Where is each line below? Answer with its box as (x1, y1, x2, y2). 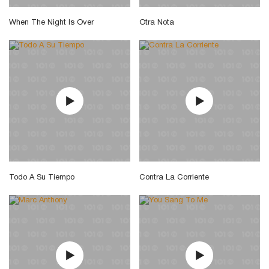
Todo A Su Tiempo (9, 174, 74, 181)
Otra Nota (139, 19, 174, 27)
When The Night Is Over (9, 19, 94, 27)
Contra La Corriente (139, 174, 209, 181)
